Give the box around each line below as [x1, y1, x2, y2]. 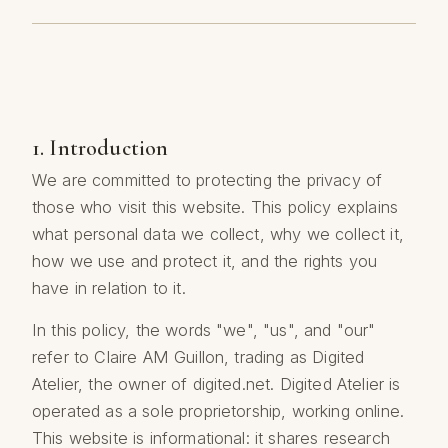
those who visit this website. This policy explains [32, 197, 399, 218]
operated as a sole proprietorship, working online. [32, 400, 405, 421]
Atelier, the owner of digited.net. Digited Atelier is [32, 373, 401, 394]
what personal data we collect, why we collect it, [32, 224, 404, 245]
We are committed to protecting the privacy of [32, 170, 383, 191]
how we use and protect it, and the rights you [32, 251, 378, 272]
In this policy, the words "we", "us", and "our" [32, 319, 376, 340]
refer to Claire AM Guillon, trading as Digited [32, 346, 365, 367]
